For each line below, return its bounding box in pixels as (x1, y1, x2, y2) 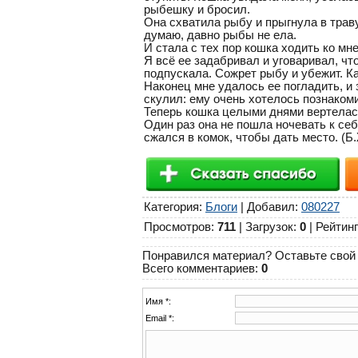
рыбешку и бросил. (144, 2, 250, 16)
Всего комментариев (142, 262, 255, 276)
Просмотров (144, 220, 211, 233)
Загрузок (245, 220, 293, 233)
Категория (144, 200, 199, 213)
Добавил (247, 200, 295, 213)
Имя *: (145, 296, 171, 307)
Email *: (145, 313, 174, 324)
